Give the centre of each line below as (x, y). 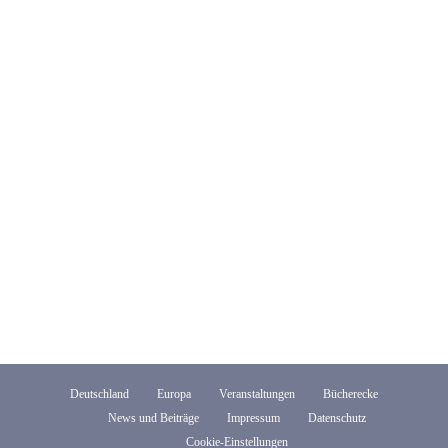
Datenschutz (336, 417)
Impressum (253, 417)
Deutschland (99, 393)
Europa (174, 393)
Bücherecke (350, 393)
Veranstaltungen (257, 393)
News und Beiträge (153, 417)
